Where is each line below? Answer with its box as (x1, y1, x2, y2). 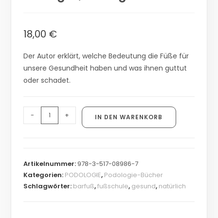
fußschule (97, 181, 129, 191)
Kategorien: (23, 170, 65, 180)
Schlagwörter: (23, 181, 73, 191)
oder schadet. (23, 75, 71, 85)
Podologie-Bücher (104, 170, 163, 180)
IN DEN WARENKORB (95, 112, 163, 121)
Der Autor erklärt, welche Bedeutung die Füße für (23, 51, 189, 61)
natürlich (159, 181, 186, 191)
